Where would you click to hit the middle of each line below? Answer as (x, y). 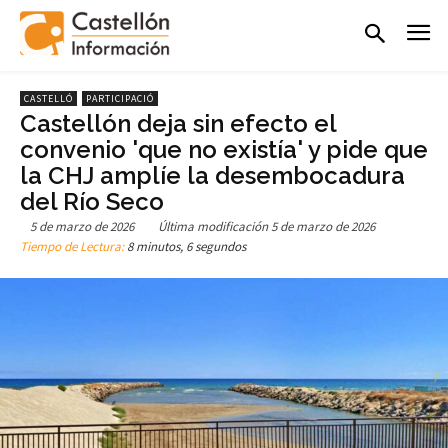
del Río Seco (92, 201)
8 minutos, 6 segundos (186, 247)
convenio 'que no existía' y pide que (224, 149)
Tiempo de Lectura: (73, 247)
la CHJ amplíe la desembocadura (212, 175)
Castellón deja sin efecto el (178, 123)
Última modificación (213, 227)
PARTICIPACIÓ (120, 98)
